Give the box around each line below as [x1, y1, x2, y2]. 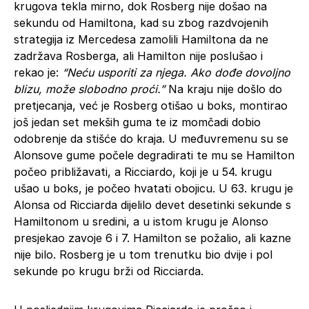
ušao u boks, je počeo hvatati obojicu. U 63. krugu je [14, 181, 293, 195]
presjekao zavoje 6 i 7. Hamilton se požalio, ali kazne [14, 230, 291, 245]
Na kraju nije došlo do [165, 81, 282, 96]
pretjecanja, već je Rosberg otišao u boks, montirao [14, 98, 288, 112]
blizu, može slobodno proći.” [14, 81, 165, 96]
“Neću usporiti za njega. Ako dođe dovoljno [62, 65, 290, 79]
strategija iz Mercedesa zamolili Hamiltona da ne [14, 32, 268, 46]
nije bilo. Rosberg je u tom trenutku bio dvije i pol [14, 247, 272, 261]
